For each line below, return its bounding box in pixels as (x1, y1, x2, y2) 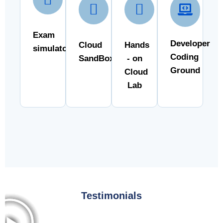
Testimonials (81, 190, 142, 202)
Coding (170, 52, 199, 62)
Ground (170, 66, 200, 76)
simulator (33, 44, 71, 54)
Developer (170, 39, 210, 49)
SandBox (79, 54, 114, 64)
